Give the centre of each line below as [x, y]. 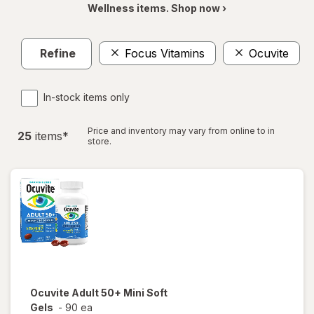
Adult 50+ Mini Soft [120, 292]
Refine [58, 54]
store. [100, 141]
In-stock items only [87, 97]
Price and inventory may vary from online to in [181, 130]
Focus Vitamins [165, 54]
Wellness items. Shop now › [157, 8]
